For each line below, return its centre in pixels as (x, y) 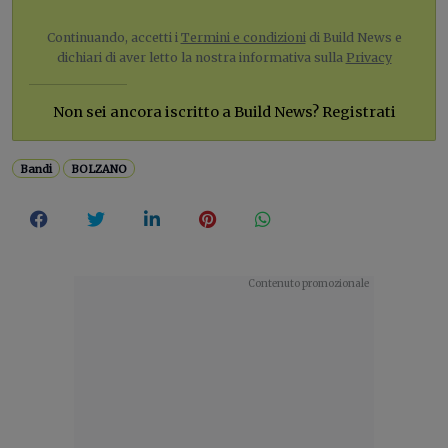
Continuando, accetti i (113, 37)
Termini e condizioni (243, 37)
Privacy (368, 57)
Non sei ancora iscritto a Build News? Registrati (224, 111)
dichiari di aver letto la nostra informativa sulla (201, 57)
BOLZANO (99, 168)
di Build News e (353, 37)
